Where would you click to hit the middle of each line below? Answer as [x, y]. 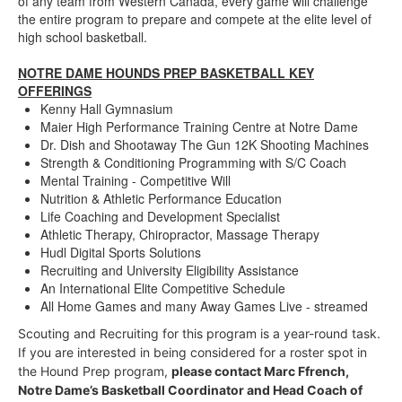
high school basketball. [83, 37]
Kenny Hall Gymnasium [107, 109]
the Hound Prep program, [95, 371]
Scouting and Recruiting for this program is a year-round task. [199, 334]
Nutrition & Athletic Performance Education [161, 199]
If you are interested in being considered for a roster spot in [192, 353]
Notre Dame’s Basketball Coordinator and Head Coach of [190, 390]
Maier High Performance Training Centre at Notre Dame [201, 127]
